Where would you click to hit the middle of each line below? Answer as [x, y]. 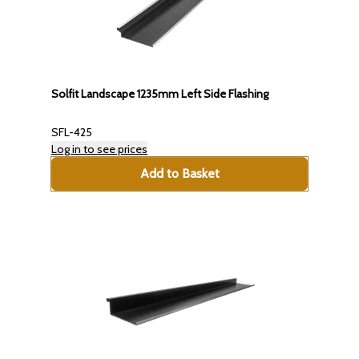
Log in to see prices [99, 149]
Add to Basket [179, 174]
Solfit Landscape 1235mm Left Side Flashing [160, 94]
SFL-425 [72, 133]
